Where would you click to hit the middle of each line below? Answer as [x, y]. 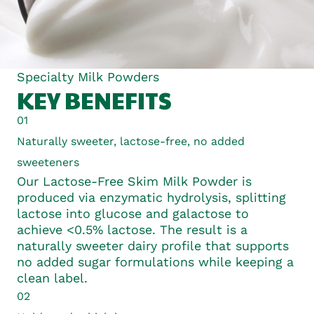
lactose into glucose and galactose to [133, 214]
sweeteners [48, 163]
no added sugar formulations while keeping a [155, 262]
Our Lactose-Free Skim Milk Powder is [134, 182]
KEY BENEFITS [94, 100]
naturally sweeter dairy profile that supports [153, 246]
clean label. [52, 278]
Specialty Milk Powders [88, 77]
